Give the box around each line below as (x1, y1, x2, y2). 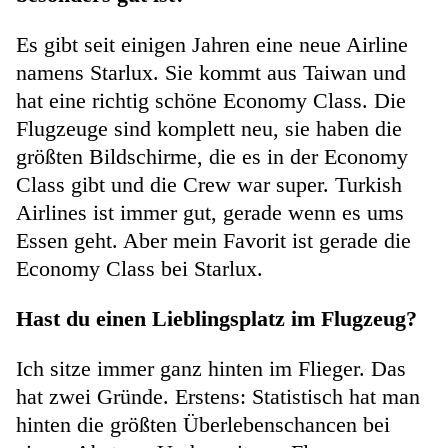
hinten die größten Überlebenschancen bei (16, 412, 390, 437)
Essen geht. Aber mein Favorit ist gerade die (16, 228, 411, 253)
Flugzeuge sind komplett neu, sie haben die (16, 116, 402, 141)
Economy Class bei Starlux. (16, 256, 263, 281)
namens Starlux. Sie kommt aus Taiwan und (16, 60, 406, 85)
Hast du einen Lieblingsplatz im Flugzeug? (16, 306, 417, 331)
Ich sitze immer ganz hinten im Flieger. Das (16, 356, 406, 381)
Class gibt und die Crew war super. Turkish (16, 172, 402, 197)
